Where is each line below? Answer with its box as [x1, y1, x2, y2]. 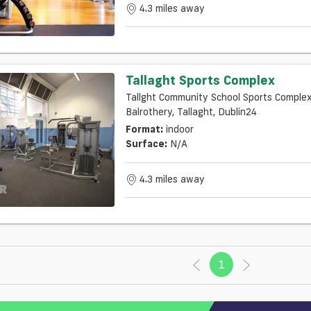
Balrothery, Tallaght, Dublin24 [125, 105, 257, 118]
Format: [125, 122, 163, 135]
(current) [225, 257, 269, 271]
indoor [162, 122, 196, 135]
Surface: [125, 137, 167, 150]
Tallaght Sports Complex [125, 71, 275, 88]
